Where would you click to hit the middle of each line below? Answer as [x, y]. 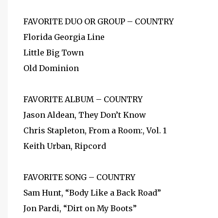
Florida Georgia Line [64, 37]
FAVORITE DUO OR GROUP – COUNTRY [99, 21]
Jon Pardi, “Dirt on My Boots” [80, 208]
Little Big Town [54, 53]
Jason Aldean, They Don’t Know [85, 115]
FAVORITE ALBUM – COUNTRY [83, 99]
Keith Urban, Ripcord [65, 146]
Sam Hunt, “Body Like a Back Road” [92, 193]
